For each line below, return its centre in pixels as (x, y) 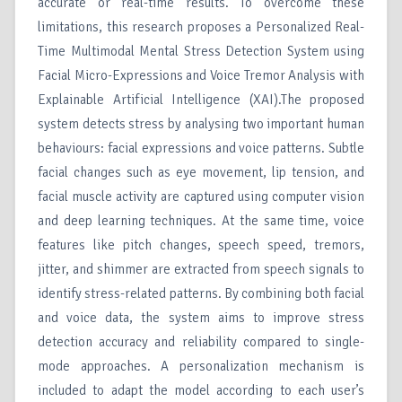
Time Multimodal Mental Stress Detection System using (201, 52)
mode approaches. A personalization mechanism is (201, 367)
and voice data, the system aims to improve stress (201, 318)
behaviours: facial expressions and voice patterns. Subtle (201, 149)
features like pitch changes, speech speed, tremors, (201, 245)
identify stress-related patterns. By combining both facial (201, 294)
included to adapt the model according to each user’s (201, 391)
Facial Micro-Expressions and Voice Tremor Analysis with (201, 76)
